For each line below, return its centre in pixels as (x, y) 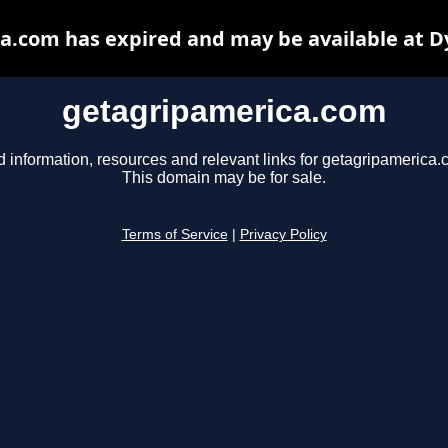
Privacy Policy (283, 235)
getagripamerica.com (224, 111)
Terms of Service (174, 235)
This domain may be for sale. (224, 178)
